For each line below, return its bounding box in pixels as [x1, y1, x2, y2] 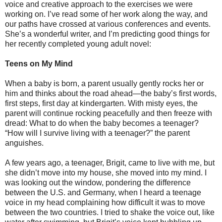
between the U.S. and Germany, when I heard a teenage [5, 188, 201, 197]
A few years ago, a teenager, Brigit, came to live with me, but [5, 158, 215, 167]
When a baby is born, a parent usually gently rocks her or [5, 79, 204, 88]
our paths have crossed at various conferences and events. [5, 19, 211, 28]
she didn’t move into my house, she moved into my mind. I [5, 168, 207, 177]
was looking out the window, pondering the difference [5, 178, 191, 187]
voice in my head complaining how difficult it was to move [5, 198, 205, 207]
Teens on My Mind [5, 59, 73, 68]
